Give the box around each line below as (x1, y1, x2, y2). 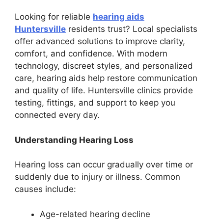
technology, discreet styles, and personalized (15, 61, 193, 71)
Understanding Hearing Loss (15, 135, 134, 145)
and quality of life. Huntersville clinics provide (15, 85, 193, 96)
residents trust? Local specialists (66, 24, 197, 34)
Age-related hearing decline (40, 209, 150, 219)
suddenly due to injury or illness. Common (15, 172, 180, 182)
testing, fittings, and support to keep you (15, 98, 175, 108)
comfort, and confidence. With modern (15, 49, 167, 59)
